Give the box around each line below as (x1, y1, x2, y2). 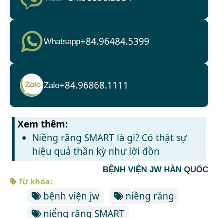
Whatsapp (44, 36, 80, 46)
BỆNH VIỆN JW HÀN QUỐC (103, 165, 208, 175)
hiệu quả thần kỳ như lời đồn (32, 145, 160, 158)
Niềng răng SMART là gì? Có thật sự (32, 131, 187, 145)
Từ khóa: (17, 176, 53, 187)
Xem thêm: (18, 118, 68, 131)
